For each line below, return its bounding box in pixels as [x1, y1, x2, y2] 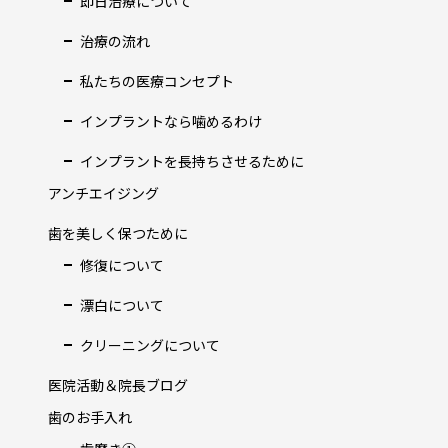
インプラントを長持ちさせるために [80, 150, 304, 171]
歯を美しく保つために [48, 222, 188, 243]
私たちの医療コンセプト [80, 70, 234, 91]
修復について [80, 254, 164, 275]
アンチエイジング [48, 182, 159, 203]
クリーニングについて [80, 334, 220, 355]
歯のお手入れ [48, 406, 132, 427]
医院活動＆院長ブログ [48, 374, 188, 395]
